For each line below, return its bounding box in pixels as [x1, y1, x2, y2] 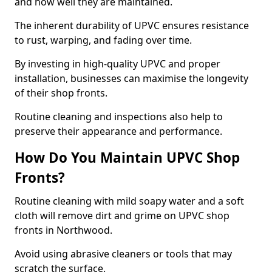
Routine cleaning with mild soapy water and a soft [15, 194, 244, 208]
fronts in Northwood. [15, 223, 115, 237]
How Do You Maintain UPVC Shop [15, 148, 240, 167]
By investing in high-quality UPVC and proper [15, 57, 220, 70]
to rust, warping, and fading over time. [15, 33, 194, 47]
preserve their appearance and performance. [15, 124, 222, 138]
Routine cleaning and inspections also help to [15, 110, 223, 123]
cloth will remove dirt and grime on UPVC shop [15, 209, 229, 222]
